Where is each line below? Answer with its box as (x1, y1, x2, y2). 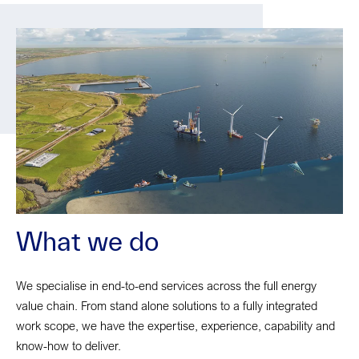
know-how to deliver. (16, 337, 121, 353)
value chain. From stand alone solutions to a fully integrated (16, 297, 317, 313)
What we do (16, 226, 159, 256)
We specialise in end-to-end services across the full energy (16, 277, 317, 292)
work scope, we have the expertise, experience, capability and (16, 317, 335, 333)
